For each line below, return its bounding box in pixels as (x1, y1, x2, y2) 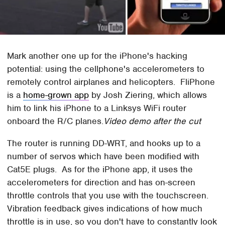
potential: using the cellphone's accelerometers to (7, 63, 205, 74)
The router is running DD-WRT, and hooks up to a (7, 137, 201, 149)
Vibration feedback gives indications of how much (7, 202, 203, 214)
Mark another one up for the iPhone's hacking (7, 50, 188, 61)
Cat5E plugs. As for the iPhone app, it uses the (7, 163, 193, 175)
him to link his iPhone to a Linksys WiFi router (7, 102, 187, 114)
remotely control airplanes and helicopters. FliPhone (7, 76, 215, 87)
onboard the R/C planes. (7, 115, 104, 127)
